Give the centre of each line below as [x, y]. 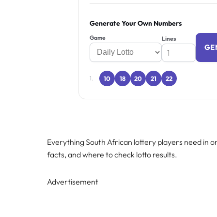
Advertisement [73, 182]
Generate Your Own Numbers [136, 23]
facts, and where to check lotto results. [112, 155]
